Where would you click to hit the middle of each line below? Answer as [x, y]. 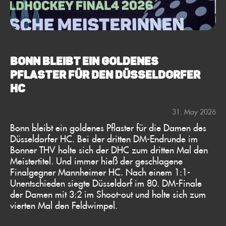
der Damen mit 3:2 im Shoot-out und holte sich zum [108, 194]
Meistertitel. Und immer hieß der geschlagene [96, 161]
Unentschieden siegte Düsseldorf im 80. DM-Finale [106, 183]
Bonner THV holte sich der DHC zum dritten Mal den [109, 150]
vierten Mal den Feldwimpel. [64, 205]
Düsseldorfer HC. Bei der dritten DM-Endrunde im [104, 138]
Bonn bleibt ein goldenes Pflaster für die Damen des [108, 127]
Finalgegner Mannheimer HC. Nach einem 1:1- [100, 172]
